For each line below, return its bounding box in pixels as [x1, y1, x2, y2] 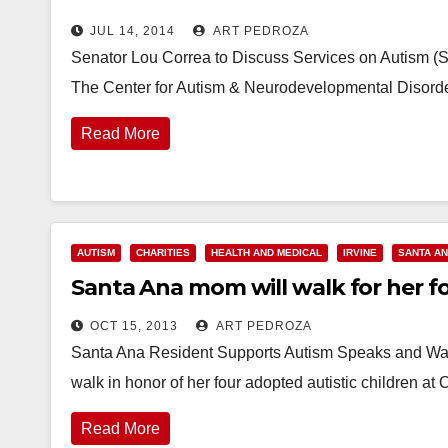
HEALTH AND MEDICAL [211, 247, 322, 258]
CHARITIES [136, 247, 190, 258]
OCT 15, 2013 [90, 319, 178, 333]
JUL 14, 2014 [90, 24, 175, 38]
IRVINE [343, 247, 377, 258]
